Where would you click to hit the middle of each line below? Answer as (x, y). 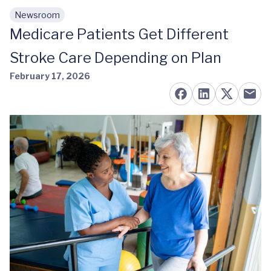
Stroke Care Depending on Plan (116, 58)
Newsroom (37, 15)
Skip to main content (67, 21)
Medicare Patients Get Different (119, 34)
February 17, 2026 (50, 76)
